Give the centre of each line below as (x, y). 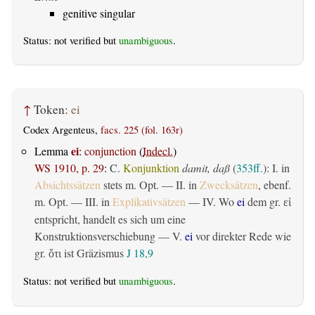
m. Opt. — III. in (73, 202)
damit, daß (206, 168)
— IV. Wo (211, 202)
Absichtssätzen (67, 185)
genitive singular (99, 13)
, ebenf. (275, 185)
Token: (52, 109)
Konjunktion (151, 168)
